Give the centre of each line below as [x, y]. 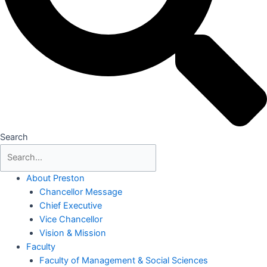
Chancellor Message [80, 192]
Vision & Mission [72, 233]
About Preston [55, 178]
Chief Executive [70, 206]
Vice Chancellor [71, 220]
